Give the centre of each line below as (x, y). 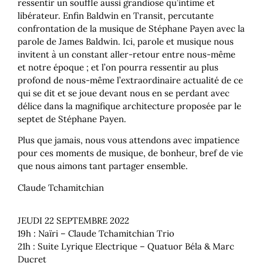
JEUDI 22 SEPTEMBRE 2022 (73, 220)
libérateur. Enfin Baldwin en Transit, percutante (116, 15)
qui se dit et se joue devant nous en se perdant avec (124, 93)
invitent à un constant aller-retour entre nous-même (127, 54)
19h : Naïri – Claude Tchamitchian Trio (96, 233)
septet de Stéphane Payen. (73, 119)
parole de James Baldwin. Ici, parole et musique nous (126, 41)
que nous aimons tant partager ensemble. (104, 166)
